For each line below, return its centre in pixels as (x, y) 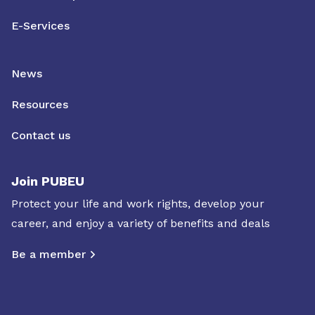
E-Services (40, 26)
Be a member (49, 254)
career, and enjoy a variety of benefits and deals (141, 223)
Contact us (41, 135)
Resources (40, 104)
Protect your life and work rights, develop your (138, 204)
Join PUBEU (48, 181)
